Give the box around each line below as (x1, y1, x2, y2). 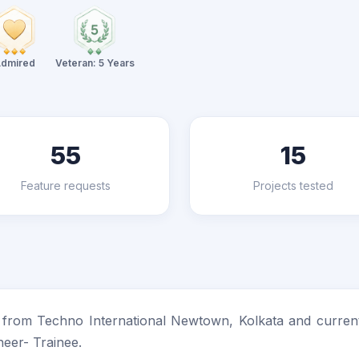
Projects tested (253, 179, 333, 192)
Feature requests (21, 179, 111, 192)
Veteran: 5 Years (54, 57, 135, 69)
